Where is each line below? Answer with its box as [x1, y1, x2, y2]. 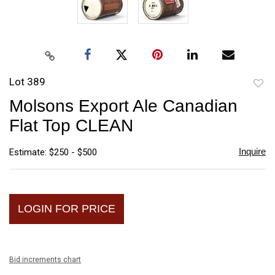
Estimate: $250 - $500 [9, 146, 97, 158]
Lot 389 [9, 75, 45, 88]
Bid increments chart [9, 255, 81, 264]
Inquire [238, 145, 266, 157]
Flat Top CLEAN [9, 115, 133, 135]
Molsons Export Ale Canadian [9, 96, 238, 115]
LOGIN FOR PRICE [18, 202, 115, 215]
